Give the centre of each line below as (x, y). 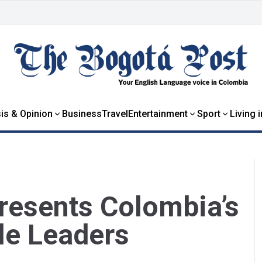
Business (82, 113)
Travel (115, 113)
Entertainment (158, 113)
